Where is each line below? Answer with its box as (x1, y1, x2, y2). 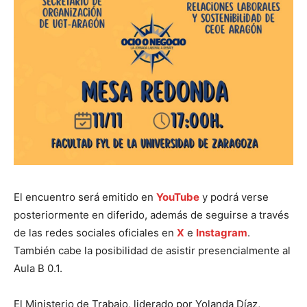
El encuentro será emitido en (14, 190, 156, 204)
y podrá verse (199, 190, 269, 204)
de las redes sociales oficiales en (14, 225, 177, 239)
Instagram (196, 225, 247, 239)
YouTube (156, 190, 199, 204)
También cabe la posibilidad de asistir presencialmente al (14, 243, 291, 257)
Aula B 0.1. (14, 261, 62, 275)
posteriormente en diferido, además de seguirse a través (14, 208, 289, 221)
